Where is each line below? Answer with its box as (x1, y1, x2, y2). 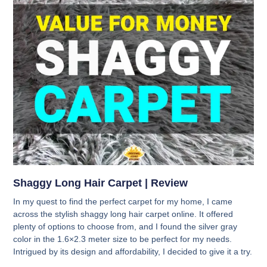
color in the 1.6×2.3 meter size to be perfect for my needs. (13, 234, 232, 244)
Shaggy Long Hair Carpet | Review (13, 177, 188, 190)
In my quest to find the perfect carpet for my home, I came (13, 197, 233, 207)
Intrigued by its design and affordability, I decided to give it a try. (13, 247, 253, 257)
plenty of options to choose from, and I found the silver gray (13, 222, 238, 232)
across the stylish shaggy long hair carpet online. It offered (13, 209, 234, 219)
